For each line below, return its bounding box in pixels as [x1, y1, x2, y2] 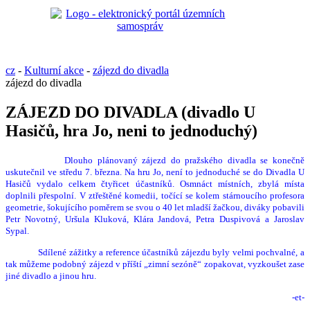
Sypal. [6, 225, 29, 236]
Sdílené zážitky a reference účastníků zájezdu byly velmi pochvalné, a [38, 246, 304, 257]
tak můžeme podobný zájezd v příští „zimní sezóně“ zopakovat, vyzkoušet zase [6, 258, 304, 269]
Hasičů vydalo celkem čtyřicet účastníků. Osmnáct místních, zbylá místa [6, 178, 304, 189]
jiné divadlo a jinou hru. [6, 270, 96, 281]
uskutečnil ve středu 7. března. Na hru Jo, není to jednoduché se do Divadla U [6, 166, 304, 177]
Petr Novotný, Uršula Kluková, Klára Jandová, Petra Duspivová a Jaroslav [6, 213, 304, 224]
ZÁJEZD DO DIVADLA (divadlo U [6, 102, 255, 121]
